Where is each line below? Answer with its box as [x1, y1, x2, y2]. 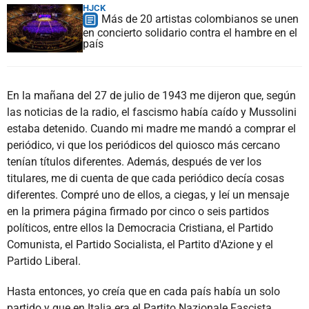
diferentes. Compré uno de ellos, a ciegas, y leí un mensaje [7, 188, 289, 201]
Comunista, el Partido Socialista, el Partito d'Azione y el [7, 237, 273, 251]
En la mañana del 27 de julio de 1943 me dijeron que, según [7, 88, 296, 102]
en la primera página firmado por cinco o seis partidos [7, 204, 269, 218]
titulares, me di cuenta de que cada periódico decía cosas [7, 171, 284, 185]
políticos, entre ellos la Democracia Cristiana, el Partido [7, 221, 273, 235]
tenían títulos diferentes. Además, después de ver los [7, 154, 261, 168]
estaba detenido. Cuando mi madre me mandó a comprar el [7, 121, 296, 135]
